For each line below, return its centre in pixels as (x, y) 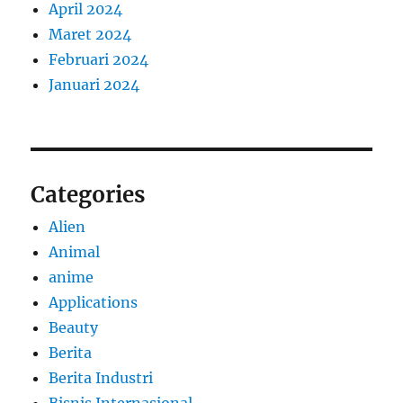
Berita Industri (101, 377)
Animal (75, 251)
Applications (94, 302)
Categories (88, 194)
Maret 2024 (90, 34)
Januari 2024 (94, 84)
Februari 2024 (99, 59)
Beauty (74, 327)
